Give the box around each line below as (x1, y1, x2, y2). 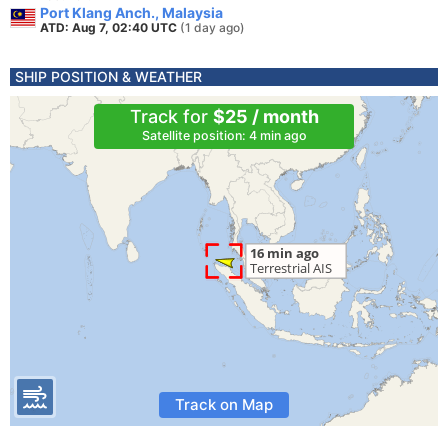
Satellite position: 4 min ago (141, 128, 307, 143)
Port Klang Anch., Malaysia (40, 4, 223, 21)
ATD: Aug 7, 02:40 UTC (40, 20, 180, 35)
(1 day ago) (180, 20, 245, 35)
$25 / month (212, 106, 319, 127)
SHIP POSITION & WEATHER (15, 68, 202, 85)
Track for (129, 106, 213, 127)
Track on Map (175, 395, 273, 414)
